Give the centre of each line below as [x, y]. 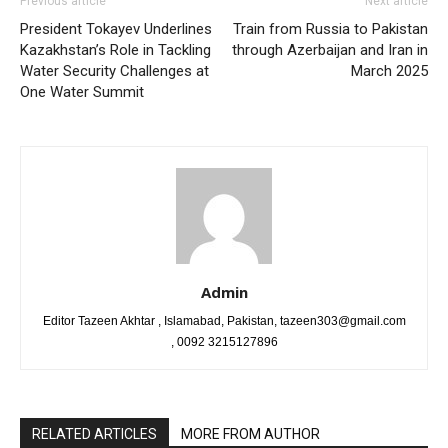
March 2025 [389, 71]
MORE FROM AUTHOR [250, 434]
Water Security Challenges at [114, 71]
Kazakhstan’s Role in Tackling [115, 50]
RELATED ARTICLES [94, 434]
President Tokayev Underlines [116, 29]
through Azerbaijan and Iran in [330, 50]
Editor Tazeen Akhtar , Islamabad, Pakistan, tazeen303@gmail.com [224, 321]
